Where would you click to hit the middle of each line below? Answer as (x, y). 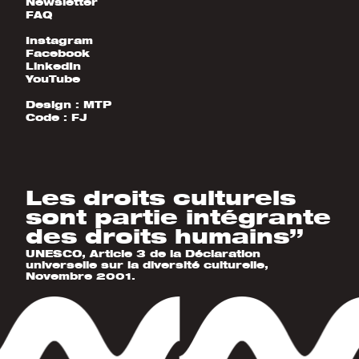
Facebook (58, 53)
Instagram (59, 40)
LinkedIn (53, 66)
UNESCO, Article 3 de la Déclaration (143, 254)
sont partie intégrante (178, 217)
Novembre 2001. (81, 276)
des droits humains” (165, 236)
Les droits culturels (161, 198)
